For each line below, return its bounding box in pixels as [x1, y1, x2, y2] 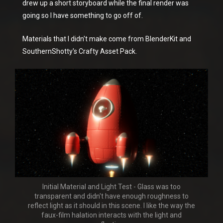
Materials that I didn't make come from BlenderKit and [22, 35, 191, 43]
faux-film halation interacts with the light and [41, 211, 182, 220]
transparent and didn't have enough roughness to [34, 192, 189, 201]
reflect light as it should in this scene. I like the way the [28, 202, 195, 210]
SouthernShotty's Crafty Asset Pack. [22, 47, 137, 55]
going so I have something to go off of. [22, 11, 143, 19]
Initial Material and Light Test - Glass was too [42, 183, 181, 191]
